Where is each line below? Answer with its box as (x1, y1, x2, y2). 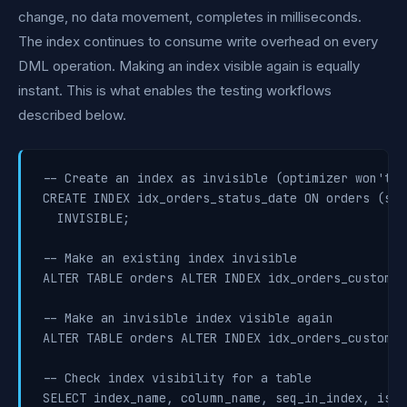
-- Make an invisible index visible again (43, 310, 333, 326)
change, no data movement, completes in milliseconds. (18, 8, 362, 25)
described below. (18, 106, 126, 124)
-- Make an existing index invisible (43, 250, 297, 266)
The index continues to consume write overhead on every (18, 33, 378, 50)
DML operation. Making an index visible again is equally (18, 57, 360, 74)
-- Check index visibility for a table (43, 370, 312, 386)
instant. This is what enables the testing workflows (18, 82, 332, 99)
